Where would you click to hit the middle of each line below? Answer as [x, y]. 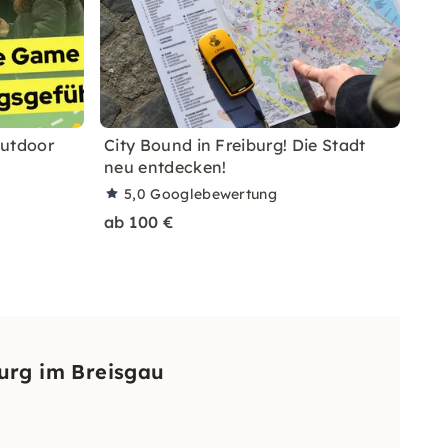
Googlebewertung [214, 194]
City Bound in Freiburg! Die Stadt [235, 145]
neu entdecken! [165, 167]
